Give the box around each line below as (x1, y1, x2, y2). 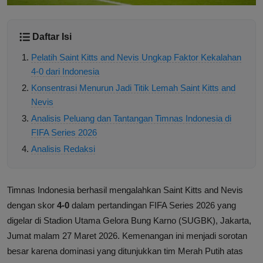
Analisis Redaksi (31, 144, 95, 154)
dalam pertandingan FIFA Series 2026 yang (69, 200, 236, 211)
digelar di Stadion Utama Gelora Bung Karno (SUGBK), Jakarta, (7, 215, 251, 226)
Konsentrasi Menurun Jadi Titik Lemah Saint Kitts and (31, 83, 235, 93)
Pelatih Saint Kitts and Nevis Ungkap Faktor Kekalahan (31, 52, 241, 63)
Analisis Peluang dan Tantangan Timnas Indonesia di (31, 113, 231, 124)
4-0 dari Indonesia (31, 66, 99, 77)
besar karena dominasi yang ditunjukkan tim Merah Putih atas (7, 246, 243, 257)
